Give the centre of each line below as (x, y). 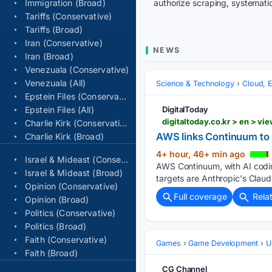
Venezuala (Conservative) (77, 70)
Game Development (223, 243)
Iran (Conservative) (64, 43)
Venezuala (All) (56, 83)
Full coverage (200, 196)
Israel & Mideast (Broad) (74, 173)
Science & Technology (195, 83)
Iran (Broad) (49, 56)
